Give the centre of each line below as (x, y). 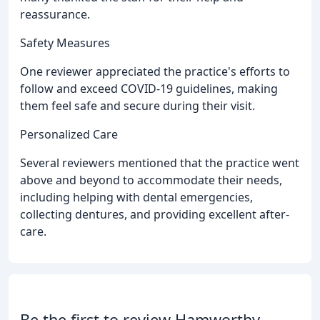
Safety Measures (65, 42)
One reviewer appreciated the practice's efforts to (155, 71)
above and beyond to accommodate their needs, (151, 180)
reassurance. (55, 14)
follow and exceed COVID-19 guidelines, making (149, 88)
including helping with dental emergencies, (136, 197)
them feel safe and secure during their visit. (137, 105)
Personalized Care (69, 134)
